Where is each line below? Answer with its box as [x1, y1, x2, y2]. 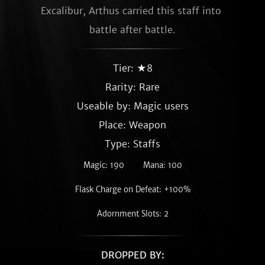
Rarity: [105, 81, 139, 93]
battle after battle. [89, 24, 176, 35]
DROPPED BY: [101, 249, 164, 261]
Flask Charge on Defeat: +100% [75, 185, 190, 195]
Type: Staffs [105, 138, 160, 150]
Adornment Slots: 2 [96, 209, 169, 219]
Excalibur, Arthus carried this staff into [41, 5, 221, 17]
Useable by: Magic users [76, 100, 189, 112]
